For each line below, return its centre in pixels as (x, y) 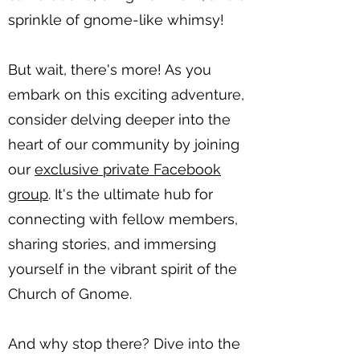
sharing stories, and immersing (112, 244)
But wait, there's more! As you (110, 70)
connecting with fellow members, (123, 219)
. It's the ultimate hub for (131, 194)
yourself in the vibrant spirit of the (123, 269)
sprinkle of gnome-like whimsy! (116, 20)
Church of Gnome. (70, 294)
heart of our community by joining (124, 145)
